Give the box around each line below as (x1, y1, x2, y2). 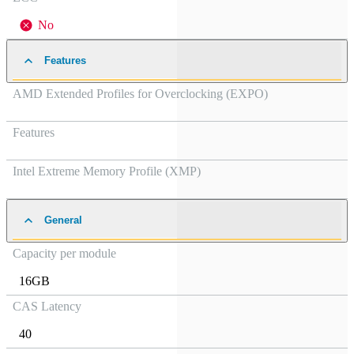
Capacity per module (13, 247, 116, 260)
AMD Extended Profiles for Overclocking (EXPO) (13, 87, 268, 100)
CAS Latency (13, 299, 81, 313)
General (44, 214, 82, 226)
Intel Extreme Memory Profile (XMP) (13, 164, 201, 178)
